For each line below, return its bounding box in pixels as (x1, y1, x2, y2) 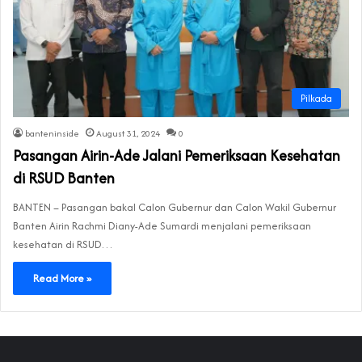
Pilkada (301, 90, 332, 105)
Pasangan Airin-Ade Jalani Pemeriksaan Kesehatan (13, 144, 340, 166)
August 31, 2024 (96, 126, 160, 140)
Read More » (33, 270, 91, 286)
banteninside (25, 126, 79, 140)
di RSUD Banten (13, 166, 115, 189)
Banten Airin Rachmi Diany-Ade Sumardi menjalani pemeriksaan (13, 217, 311, 234)
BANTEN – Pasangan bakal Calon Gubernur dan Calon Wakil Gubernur (13, 199, 336, 215)
